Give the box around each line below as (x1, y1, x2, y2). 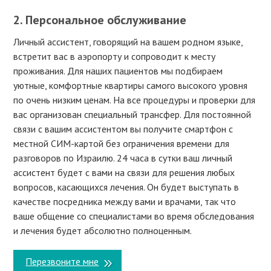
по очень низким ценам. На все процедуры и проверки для (13, 93, 256, 106)
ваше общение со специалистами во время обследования (13, 209, 255, 222)
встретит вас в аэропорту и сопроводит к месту (13, 50, 216, 62)
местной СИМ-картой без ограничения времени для (13, 137, 230, 149)
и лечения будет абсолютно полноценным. (13, 224, 192, 237)
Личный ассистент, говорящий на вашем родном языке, (13, 35, 243, 48)
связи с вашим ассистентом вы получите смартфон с (13, 122, 233, 135)
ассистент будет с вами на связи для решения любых (13, 166, 235, 178)
